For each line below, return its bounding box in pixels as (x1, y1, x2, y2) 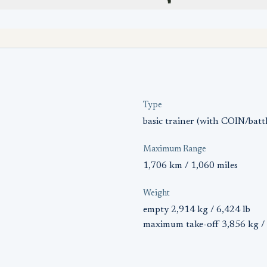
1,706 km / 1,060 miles (143, 161, 238, 170)
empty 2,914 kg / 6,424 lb (143, 205, 250, 215)
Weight (143, 190, 170, 198)
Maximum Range (143, 145, 206, 154)
